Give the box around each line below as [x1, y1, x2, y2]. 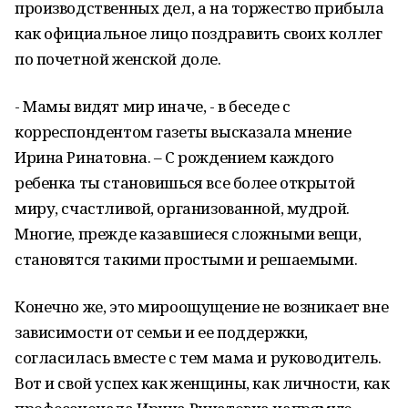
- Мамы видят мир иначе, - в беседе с [15, 96, 291, 117]
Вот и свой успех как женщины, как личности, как [15, 372, 390, 393]
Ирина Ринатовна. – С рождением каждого [15, 147, 335, 168]
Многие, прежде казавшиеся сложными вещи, [15, 223, 362, 244]
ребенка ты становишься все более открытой [15, 172, 355, 193]
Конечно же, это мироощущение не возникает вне [15, 296, 389, 317]
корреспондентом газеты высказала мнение [15, 121, 352, 142]
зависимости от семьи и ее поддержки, [15, 321, 308, 342]
